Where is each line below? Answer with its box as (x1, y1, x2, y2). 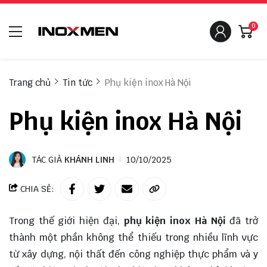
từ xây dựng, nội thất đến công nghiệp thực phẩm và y (9, 248, 258, 261)
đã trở (225, 215, 259, 228)
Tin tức (63, 77, 92, 89)
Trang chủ (9, 77, 51, 89)
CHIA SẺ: (18, 184, 54, 195)
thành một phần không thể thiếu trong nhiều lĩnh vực (9, 231, 258, 244)
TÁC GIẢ (32, 154, 64, 166)
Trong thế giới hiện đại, (9, 215, 124, 228)
